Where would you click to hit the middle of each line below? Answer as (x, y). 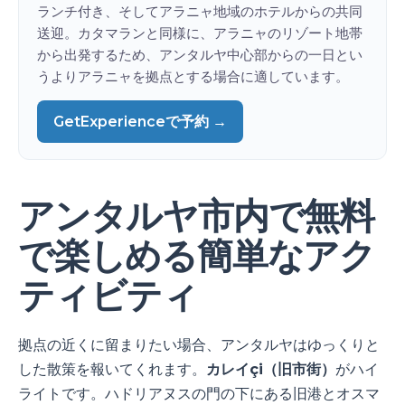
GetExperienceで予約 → (140, 121)
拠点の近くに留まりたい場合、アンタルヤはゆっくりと (199, 344)
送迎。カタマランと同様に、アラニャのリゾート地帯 (200, 33)
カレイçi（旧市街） (271, 369)
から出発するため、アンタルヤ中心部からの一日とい (200, 54)
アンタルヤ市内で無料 (196, 215)
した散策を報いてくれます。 (112, 369)
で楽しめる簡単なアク (197, 255)
